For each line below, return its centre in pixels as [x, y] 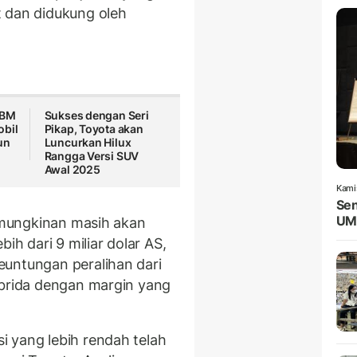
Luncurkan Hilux [88, 143]
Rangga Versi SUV [92, 156]
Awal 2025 [72, 170]
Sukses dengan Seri [96, 116]
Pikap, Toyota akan [94, 129]
